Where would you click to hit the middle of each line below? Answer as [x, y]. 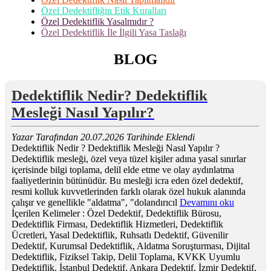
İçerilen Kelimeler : [49, 213]
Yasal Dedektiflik [82, 235]
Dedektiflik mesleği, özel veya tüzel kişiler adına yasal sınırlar [129, 158]
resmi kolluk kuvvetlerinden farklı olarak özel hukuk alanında [129, 191]
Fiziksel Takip [86, 256]
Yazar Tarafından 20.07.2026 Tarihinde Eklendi [103, 137]
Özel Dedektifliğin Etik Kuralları [104, 11]
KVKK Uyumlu [209, 256]
